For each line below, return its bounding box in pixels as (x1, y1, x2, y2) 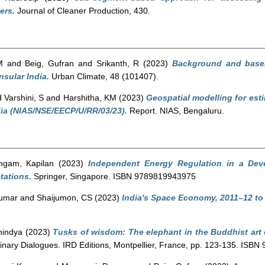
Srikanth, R (96, 59, 140, 68)
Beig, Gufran (25, 59, 75, 68)
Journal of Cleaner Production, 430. (15, 6, 150, 15)
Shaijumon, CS (37, 193, 92, 202)
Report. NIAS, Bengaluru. (127, 106, 224, 115)
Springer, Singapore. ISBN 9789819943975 (31, 172, 196, 181)
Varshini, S (4, 93, 44, 102)
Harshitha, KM (63, 93, 117, 102)
